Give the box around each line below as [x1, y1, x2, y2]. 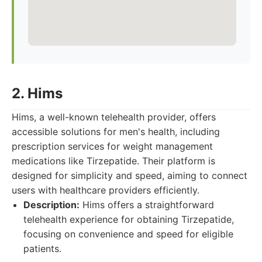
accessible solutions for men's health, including [12, 126, 220, 137]
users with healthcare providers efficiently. [12, 184, 199, 196]
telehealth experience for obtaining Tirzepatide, [23, 213, 234, 225]
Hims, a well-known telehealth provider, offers [12, 111, 216, 123]
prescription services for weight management [12, 140, 213, 152]
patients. [23, 243, 61, 254]
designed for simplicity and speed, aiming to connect [12, 170, 247, 181]
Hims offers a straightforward [80, 199, 214, 211]
